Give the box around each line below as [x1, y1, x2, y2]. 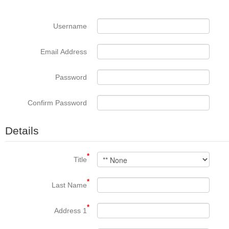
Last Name [52, 181, 87, 189]
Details [5, 125, 39, 136]
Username [53, 22, 87, 30]
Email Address [40, 48, 87, 56]
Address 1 [54, 207, 87, 215]
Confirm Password [28, 99, 87, 107]
